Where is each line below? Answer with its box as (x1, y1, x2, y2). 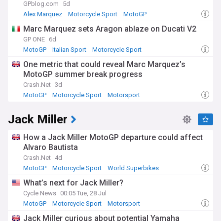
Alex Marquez (23, 10, 62, 18)
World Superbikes (108, 164, 159, 172)
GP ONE (23, 36, 45, 43)
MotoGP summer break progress (23, 70, 143, 79)
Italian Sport (52, 46, 86, 53)
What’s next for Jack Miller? (23, 178, 123, 187)
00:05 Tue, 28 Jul (60, 189, 107, 197)
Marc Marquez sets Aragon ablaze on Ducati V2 (23, 24, 196, 34)
